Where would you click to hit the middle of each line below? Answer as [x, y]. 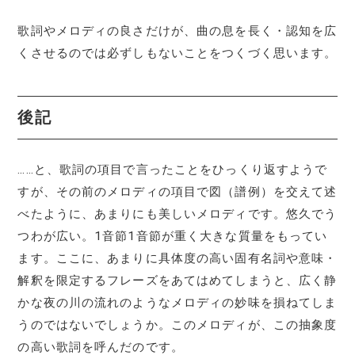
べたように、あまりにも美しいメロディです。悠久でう [177, 214]
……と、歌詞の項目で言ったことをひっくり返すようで [173, 169]
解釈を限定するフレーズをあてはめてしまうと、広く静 [177, 280]
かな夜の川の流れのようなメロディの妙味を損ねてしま [177, 302]
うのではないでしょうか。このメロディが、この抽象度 [177, 324]
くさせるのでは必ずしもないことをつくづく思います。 [177, 53]
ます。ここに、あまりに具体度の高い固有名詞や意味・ [177, 258]
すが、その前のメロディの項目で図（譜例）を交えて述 [177, 191]
